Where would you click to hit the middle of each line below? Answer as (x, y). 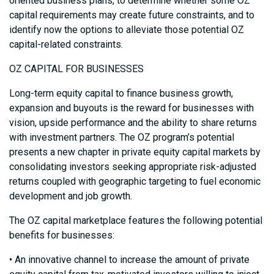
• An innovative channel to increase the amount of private (129, 260)
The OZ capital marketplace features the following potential (136, 221)
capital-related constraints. (66, 45)
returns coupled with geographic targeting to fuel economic (135, 182)
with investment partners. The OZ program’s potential (122, 138)
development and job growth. (71, 196)
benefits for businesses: (62, 235)
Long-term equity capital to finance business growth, (121, 94)
